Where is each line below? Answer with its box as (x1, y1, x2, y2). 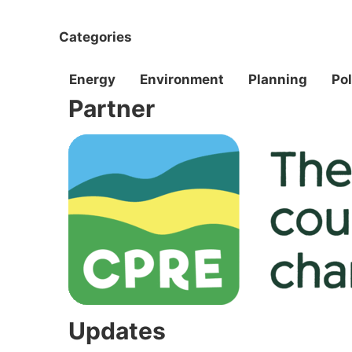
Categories (59, 28, 132, 45)
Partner (68, 94, 155, 123)
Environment (140, 71, 224, 88)
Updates (68, 317, 166, 346)
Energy (69, 71, 115, 88)
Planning (248, 71, 307, 88)
